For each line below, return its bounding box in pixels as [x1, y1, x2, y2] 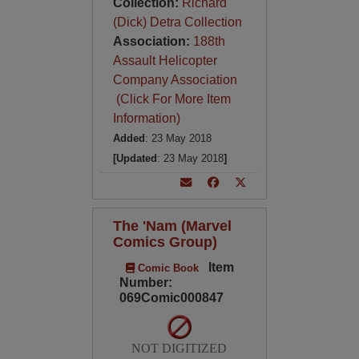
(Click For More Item [112, 92, 231, 106]
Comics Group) [112, 233, 217, 250]
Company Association [112, 73, 237, 87]
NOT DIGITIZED [131, 341, 228, 355]
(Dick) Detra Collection [112, 15, 242, 29]
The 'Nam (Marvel [112, 217, 232, 234]
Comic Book [134, 262, 199, 274]
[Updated [112, 152, 157, 164]
